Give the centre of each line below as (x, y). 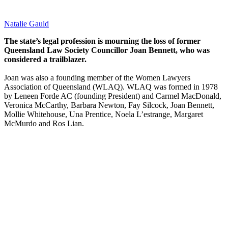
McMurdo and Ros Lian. (44, 124)
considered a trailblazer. (45, 60)
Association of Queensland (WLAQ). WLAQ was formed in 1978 (111, 87)
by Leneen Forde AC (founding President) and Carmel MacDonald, (113, 96)
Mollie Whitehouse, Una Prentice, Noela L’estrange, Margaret (104, 115)
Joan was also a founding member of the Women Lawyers (97, 78)
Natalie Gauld (26, 24)
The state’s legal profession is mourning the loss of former (102, 41)
